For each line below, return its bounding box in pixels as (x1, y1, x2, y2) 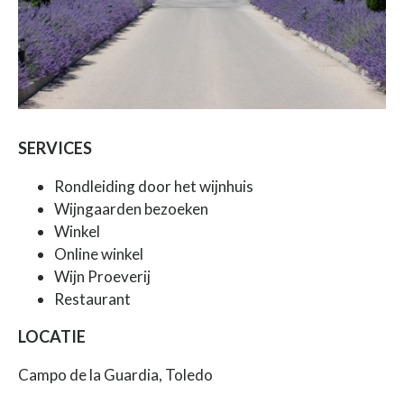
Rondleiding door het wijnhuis (54, 176, 253, 196)
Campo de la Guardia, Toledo (18, 364, 213, 384)
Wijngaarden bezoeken (54, 198, 208, 218)
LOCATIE (18, 326, 86, 346)
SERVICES (18, 137, 92, 158)
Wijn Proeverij (54, 266, 151, 286)
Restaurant (54, 289, 131, 308)
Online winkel (54, 243, 143, 263)
